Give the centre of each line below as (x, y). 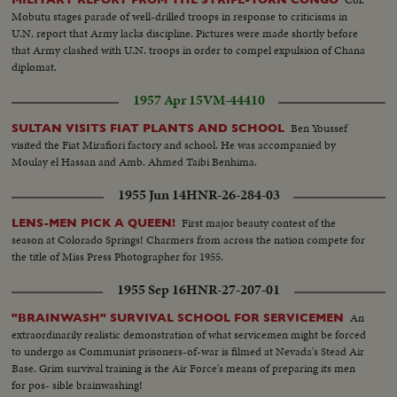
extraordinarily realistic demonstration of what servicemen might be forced (189, 334)
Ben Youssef (319, 128)
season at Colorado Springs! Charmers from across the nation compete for (189, 239)
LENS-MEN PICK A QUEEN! (94, 222)
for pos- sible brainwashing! (78, 385)
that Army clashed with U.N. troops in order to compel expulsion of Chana (189, 50)
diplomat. (35, 66)
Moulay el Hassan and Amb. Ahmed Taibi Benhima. (135, 161)
